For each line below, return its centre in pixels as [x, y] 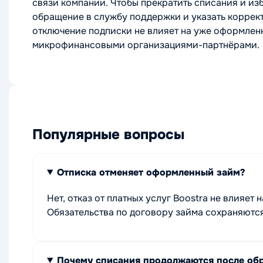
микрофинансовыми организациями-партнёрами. [146, 45]
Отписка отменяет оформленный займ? [151, 172]
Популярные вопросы [108, 134]
